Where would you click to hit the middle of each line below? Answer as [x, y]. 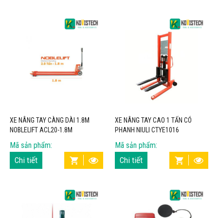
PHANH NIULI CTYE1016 [147, 130]
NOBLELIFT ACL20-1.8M [41, 130]
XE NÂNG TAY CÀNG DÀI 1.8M [49, 120]
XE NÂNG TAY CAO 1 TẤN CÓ [153, 120]
